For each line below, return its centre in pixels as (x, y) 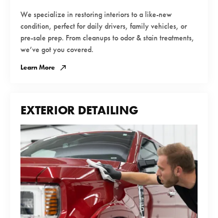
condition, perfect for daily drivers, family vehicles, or (104, 26)
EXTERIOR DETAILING (79, 110)
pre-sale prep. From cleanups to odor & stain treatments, (107, 37)
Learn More (38, 67)
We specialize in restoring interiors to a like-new (96, 14)
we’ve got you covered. (57, 49)
